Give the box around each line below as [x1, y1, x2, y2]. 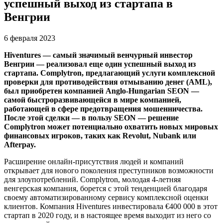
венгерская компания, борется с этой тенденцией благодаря [4, 184, 207, 193]
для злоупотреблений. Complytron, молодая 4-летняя [4, 175, 181, 184]
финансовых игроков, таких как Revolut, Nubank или [4, 131, 196, 140]
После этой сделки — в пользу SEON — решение [4, 113, 179, 122]
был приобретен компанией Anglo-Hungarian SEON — [4, 86, 199, 95]
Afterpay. [4, 140, 36, 149]
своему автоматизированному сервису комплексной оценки [4, 193, 209, 202]
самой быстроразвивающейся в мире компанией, [4, 95, 181, 104]
